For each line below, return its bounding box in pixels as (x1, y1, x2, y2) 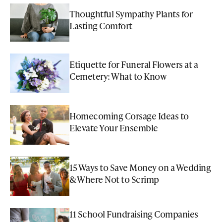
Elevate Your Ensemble (69, 121, 158, 134)
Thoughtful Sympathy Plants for (69, 7, 192, 20)
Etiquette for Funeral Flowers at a (69, 58, 198, 71)
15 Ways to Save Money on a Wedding (69, 161, 211, 174)
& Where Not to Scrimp (69, 173, 159, 186)
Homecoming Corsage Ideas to (69, 110, 189, 122)
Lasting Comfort (69, 19, 132, 32)
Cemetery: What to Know (69, 70, 166, 83)
